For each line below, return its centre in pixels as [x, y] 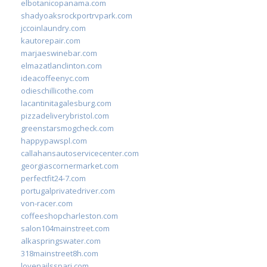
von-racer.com [47, 203]
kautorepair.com [51, 40]
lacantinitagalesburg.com [66, 103]
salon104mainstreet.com [65, 228]
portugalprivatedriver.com [68, 190]
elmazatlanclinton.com [61, 65]
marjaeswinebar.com [59, 53]
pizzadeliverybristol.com [65, 115]
